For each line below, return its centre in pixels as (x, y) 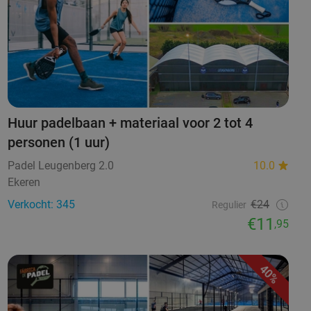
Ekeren (24, 183)
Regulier (229, 205)
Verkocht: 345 (41, 205)
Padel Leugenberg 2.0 (60, 166)
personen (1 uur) (58, 143)
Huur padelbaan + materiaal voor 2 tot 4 (130, 123)
